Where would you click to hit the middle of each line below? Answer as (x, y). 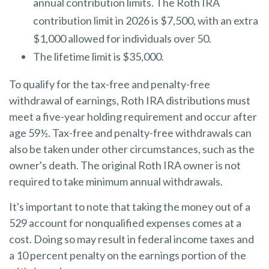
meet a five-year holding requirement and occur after (133, 116)
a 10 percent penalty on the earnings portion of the (128, 255)
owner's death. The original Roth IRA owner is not (125, 165)
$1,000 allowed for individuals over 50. (122, 38)
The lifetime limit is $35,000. (98, 56)
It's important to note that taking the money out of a (130, 207)
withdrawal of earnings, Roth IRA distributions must (130, 100)
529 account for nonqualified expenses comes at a (125, 223)
